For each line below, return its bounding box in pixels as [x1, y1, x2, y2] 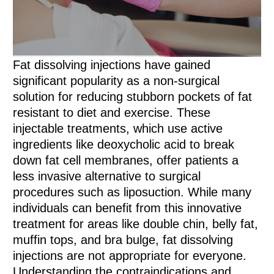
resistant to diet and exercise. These [13, 106, 211, 120]
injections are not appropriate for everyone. [13, 249, 247, 263]
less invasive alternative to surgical [13, 169, 201, 183]
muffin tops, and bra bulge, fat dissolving [13, 233, 234, 247]
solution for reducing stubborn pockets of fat [13, 90, 253, 104]
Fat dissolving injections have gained [13, 58, 211, 72]
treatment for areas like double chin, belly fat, [13, 217, 259, 231]
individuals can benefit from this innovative [13, 201, 242, 215]
